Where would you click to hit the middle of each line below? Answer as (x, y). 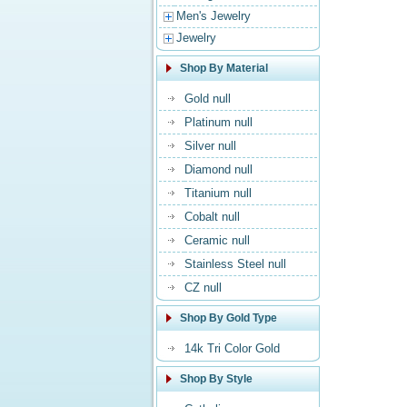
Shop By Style (216, 379)
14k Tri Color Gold (232, 348)
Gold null (208, 99)
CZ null (203, 288)
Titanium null (218, 193)
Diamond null (218, 169)
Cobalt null (212, 217)
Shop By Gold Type (228, 318)
